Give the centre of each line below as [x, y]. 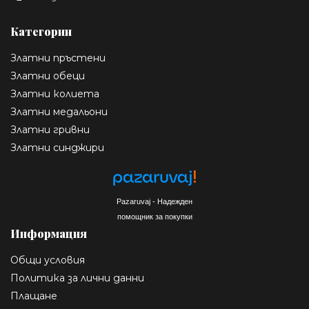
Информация [49, 234]
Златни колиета [55, 94]
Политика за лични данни [77, 278]
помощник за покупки [154, 217]
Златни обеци [48, 76]
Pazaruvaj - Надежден [154, 202]
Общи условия [48, 260]
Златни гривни [50, 130]
